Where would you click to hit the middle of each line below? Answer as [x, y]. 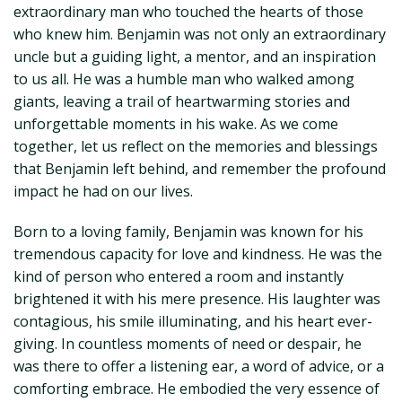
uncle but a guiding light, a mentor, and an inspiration [195, 57]
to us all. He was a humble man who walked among [184, 79]
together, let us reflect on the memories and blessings [196, 146]
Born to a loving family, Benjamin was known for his [188, 232]
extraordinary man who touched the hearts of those [188, 12]
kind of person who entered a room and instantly [179, 276]
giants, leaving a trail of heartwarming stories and [182, 101]
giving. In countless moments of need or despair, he [188, 344]
